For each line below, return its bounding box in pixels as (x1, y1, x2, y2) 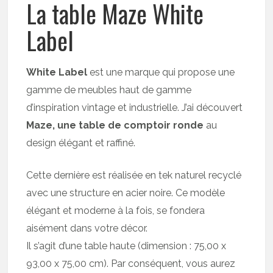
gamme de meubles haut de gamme (26, 83, 192, 96)
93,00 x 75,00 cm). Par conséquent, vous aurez (26, 257, 236, 269)
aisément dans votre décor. (26, 222, 148, 234)
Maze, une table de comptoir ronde (26, 119, 204, 131)
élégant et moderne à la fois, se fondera (26, 204, 205, 216)
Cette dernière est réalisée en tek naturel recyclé (26, 169, 242, 181)
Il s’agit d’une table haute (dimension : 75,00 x (26, 239, 227, 252)
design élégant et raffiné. (26, 136, 136, 149)
